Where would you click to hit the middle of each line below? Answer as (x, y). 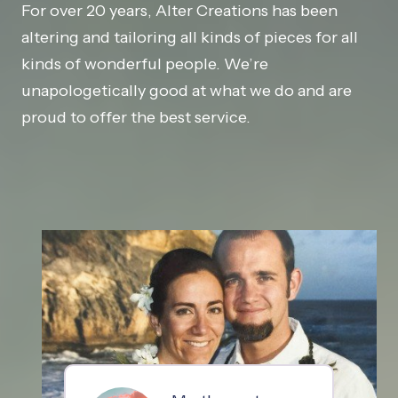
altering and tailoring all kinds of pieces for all (190, 37)
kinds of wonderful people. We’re (145, 64)
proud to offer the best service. (136, 117)
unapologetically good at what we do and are (187, 91)
